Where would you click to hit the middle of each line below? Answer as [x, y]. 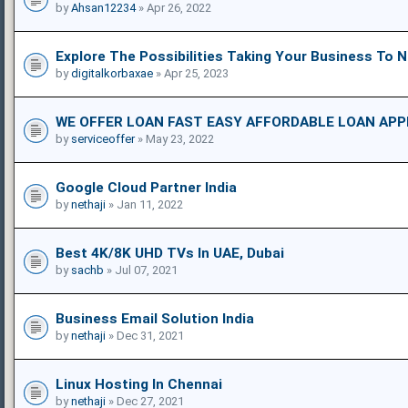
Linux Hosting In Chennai [139, 384]
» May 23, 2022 [174, 138]
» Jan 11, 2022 [144, 204]
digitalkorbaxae [112, 73]
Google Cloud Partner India [146, 187]
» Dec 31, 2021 [145, 335]
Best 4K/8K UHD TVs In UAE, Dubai [170, 253]
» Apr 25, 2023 [191, 73]
